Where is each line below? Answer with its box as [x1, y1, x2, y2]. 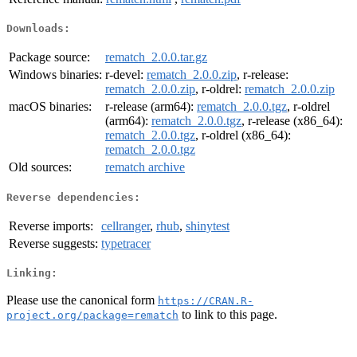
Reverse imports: [9, 218, 93, 233]
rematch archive [105, 160, 185, 175]
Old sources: [9, 160, 72, 175]
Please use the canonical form [6, 292, 158, 307]
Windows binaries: [9, 68, 102, 82]
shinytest [186, 218, 229, 233]
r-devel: [105, 68, 147, 82]
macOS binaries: [9, 100, 92, 114]
